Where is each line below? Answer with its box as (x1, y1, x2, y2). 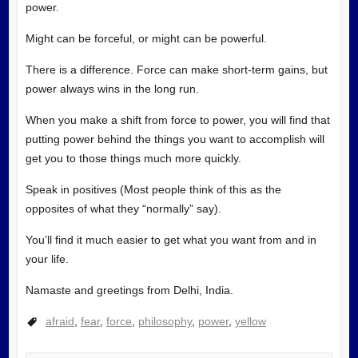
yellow (234, 314, 266, 328)
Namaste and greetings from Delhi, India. (25, 283, 233, 296)
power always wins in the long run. (25, 82, 199, 95)
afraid (45, 314, 74, 328)
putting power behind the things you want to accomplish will (25, 132, 324, 145)
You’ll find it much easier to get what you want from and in (25, 233, 316, 246)
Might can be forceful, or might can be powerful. (25, 31, 267, 45)
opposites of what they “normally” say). (25, 201, 221, 215)
